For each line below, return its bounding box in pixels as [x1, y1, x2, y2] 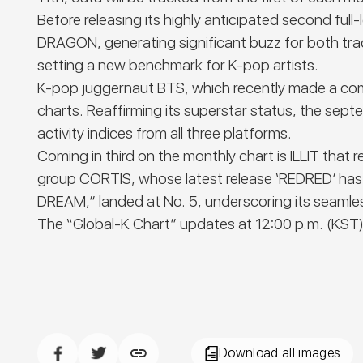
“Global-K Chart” [66, 215, 177, 234]
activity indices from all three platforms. [37, 124, 293, 143]
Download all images [219, 345, 341, 361]
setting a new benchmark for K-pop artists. [37, 56, 319, 75]
